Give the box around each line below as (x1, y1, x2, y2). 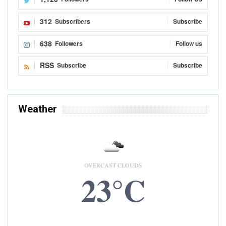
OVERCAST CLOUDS (84, 161, 142, 169)
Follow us (176, 38, 202, 48)
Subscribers (55, 16, 90, 26)
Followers (55, 38, 83, 48)
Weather (18, 103, 57, 116)
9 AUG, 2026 (94, 211, 132, 221)
